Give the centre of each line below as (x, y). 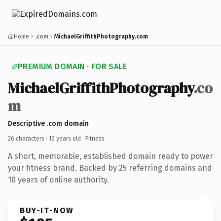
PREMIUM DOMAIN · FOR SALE (72, 66)
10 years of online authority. (58, 180)
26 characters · (28, 138)
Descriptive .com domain (48, 123)
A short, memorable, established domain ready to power (110, 156)
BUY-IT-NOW (47, 210)
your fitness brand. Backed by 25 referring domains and (110, 168)
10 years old (65, 138)
